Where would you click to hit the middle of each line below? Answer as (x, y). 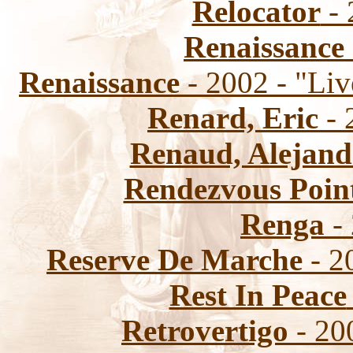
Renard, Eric (233, 118)
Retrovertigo (205, 331)
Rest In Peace (258, 295)
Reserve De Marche (175, 260)
